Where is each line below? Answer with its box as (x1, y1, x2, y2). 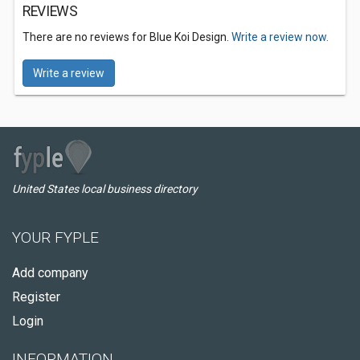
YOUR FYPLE (12, 228, 99, 247)
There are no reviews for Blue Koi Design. (22, 31, 231, 43)
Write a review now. (231, 31, 329, 43)
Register (12, 289, 60, 305)
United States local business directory (12, 182, 198, 195)
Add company (12, 265, 88, 280)
